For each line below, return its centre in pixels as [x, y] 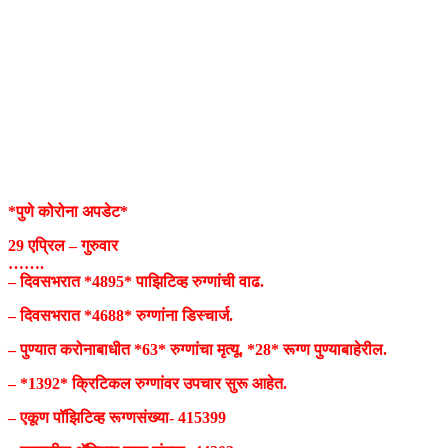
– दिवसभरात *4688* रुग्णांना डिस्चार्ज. [120, 316]
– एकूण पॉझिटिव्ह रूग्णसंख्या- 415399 [117, 418]
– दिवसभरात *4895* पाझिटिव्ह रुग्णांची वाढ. [136, 282]
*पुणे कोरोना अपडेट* [68, 212]
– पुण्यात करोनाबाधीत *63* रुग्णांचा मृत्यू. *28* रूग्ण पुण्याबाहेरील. [197, 350]
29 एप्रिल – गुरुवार [63, 246]
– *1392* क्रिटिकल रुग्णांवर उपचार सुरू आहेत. [147, 384]
